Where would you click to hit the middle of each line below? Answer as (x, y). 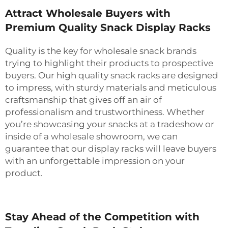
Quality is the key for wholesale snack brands (101, 51)
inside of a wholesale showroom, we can (91, 136)
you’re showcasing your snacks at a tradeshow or (110, 124)
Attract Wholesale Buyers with (88, 13)
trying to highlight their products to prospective (109, 63)
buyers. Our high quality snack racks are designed (112, 75)
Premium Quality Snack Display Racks (108, 27)
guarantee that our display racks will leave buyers (111, 148)
